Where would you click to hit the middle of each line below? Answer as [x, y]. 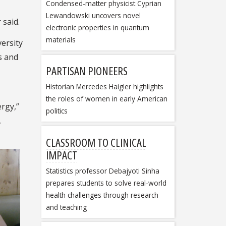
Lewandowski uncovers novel [93, 15]
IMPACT [61, 155]
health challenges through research [102, 195]
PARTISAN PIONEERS [87, 71]
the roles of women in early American [106, 99]
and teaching [66, 207]
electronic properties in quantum [97, 27]
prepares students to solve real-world [106, 183]
